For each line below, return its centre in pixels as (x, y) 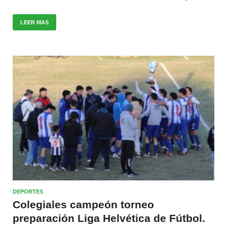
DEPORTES (28, 191)
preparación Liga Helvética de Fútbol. (109, 218)
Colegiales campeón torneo (83, 204)
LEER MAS (34, 22)
